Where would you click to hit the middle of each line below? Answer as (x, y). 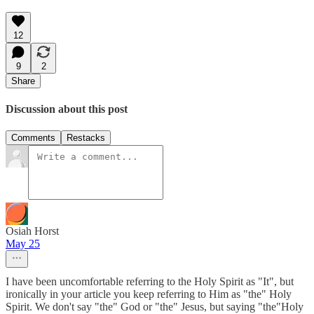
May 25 (23, 244)
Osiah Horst (32, 231)
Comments (33, 138)
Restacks (86, 138)
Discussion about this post (67, 109)
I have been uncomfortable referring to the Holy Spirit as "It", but (150, 282)
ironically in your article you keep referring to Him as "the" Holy (149, 294)
